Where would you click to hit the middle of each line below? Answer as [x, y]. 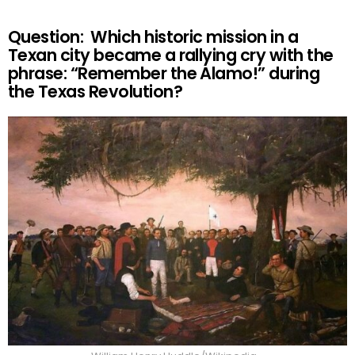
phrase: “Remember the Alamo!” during [164, 74]
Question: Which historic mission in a [153, 37]
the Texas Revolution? [95, 92]
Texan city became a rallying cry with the [171, 55]
